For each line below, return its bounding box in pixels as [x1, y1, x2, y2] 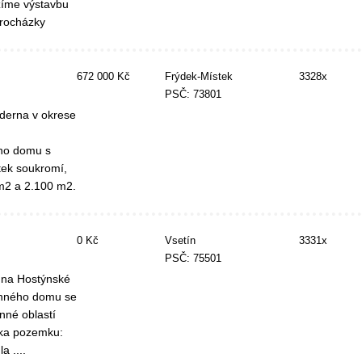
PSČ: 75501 [164, 252, 221, 265]
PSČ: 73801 [164, 88, 221, 101]
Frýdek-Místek [164, 70, 233, 83]
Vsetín [164, 234, 196, 247]
